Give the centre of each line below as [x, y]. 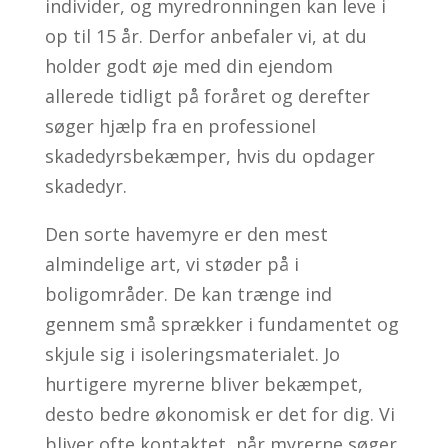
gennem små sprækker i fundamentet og [221, 323]
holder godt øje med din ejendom [188, 65]
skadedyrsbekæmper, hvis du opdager [209, 155]
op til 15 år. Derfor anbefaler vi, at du [205, 35]
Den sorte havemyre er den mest [186, 233]
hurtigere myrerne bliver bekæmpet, [203, 383]
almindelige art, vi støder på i [171, 263]
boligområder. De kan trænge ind [188, 293]
